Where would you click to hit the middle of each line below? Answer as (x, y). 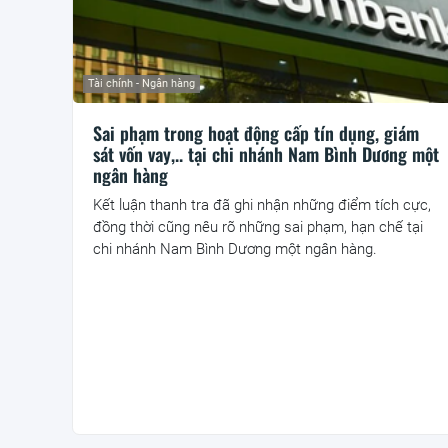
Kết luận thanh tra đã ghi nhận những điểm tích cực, (262, 205)
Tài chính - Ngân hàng (141, 84)
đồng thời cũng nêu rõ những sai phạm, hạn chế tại (258, 227)
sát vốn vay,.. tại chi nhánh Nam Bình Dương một (266, 154)
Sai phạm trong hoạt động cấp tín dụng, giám (256, 133)
